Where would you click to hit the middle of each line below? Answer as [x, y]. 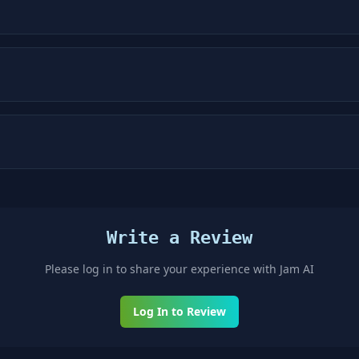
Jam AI [297, 269]
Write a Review [179, 238]
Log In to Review [179, 311]
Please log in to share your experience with [162, 269]
